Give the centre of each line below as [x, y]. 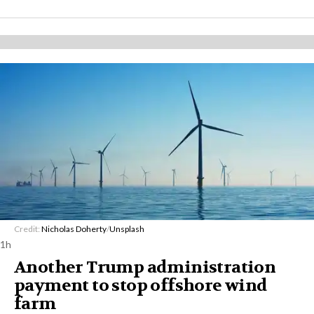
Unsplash [127, 229]
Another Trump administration [145, 267]
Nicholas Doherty [74, 229]
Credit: [28, 229]
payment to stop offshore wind [141, 286]
